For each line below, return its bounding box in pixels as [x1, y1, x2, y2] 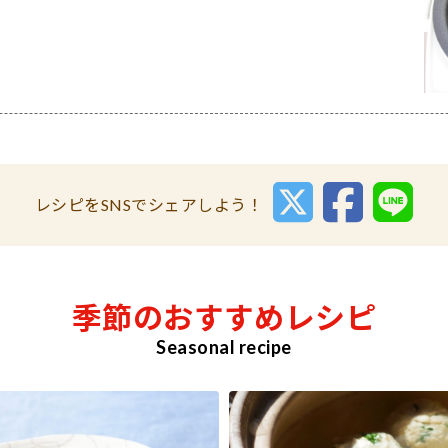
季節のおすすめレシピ [71, 298, 377, 335]
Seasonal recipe [156, 335, 292, 358]
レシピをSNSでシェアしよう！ [34, 194, 264, 214]
